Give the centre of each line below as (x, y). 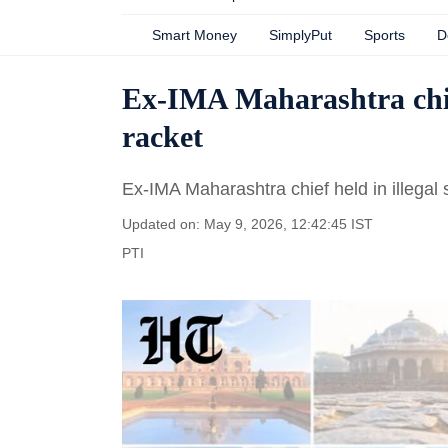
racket (162, 136)
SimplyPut (300, 35)
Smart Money (194, 35)
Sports (384, 35)
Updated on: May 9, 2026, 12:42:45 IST (247, 224)
